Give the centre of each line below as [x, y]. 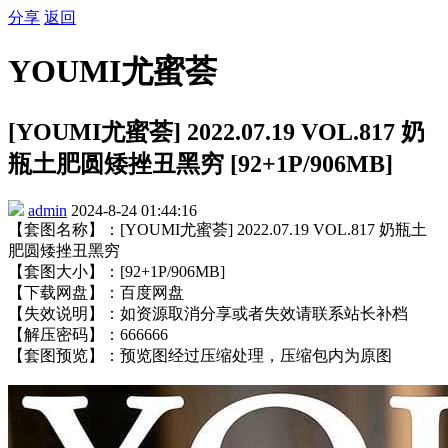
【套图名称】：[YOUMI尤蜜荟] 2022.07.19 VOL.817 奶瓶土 [217, 229]
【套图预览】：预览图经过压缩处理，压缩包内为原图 [200, 355]
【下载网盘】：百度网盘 [96, 292]
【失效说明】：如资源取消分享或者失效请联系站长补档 [208, 313]
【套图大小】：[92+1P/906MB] [116, 271]
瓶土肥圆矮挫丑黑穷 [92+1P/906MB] [200, 163]
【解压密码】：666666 [88, 334]
